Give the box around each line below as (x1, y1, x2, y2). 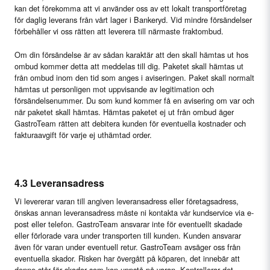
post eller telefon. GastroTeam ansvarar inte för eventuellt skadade (14, 218, 242, 230)
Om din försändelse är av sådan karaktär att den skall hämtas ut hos (14, 49, 248, 60)
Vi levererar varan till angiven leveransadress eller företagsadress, (14, 195, 239, 207)
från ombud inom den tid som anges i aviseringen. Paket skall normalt (14, 72, 254, 83)
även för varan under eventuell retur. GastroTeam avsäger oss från (14, 241, 240, 253)
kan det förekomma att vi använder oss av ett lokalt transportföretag (14, 2, 246, 14)
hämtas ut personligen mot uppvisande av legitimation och (14, 83, 214, 95)
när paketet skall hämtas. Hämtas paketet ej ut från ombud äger (14, 106, 234, 118)
